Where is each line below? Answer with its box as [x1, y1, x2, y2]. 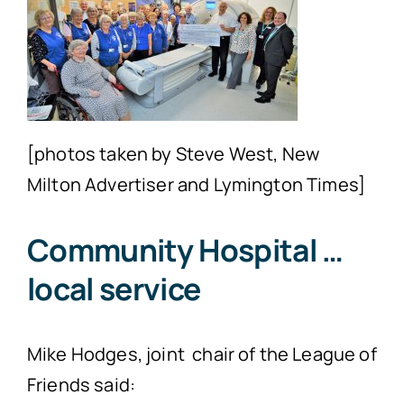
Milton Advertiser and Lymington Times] [26, 172, 366, 197]
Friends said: [26, 372, 136, 397]
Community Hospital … [26, 229, 344, 271]
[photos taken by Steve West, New [26, 142, 320, 167]
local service [26, 268, 201, 310]
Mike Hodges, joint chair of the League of [26, 341, 377, 366]
